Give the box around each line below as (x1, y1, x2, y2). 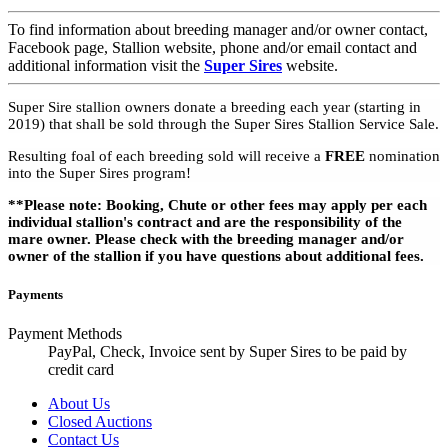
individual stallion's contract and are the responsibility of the (8, 214, 402, 231)
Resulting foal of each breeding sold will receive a (8, 148, 325, 165)
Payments (8, 287, 63, 303)
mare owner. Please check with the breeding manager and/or (8, 231, 404, 248)
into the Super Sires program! (8, 165, 191, 182)
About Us (48, 395, 110, 413)
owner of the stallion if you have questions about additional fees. (8, 248, 428, 265)
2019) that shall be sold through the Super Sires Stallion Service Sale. (8, 116, 439, 133)
